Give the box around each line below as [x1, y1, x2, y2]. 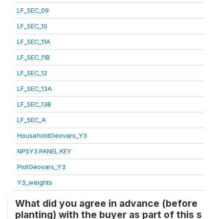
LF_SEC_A [17, 116, 46, 124]
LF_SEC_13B [17, 100, 51, 108]
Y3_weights [17, 178, 52, 186]
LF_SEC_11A [17, 38, 50, 45]
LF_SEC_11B [17, 53, 50, 61]
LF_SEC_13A [17, 85, 52, 92]
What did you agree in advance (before [15, 197, 197, 209]
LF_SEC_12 [17, 69, 47, 77]
